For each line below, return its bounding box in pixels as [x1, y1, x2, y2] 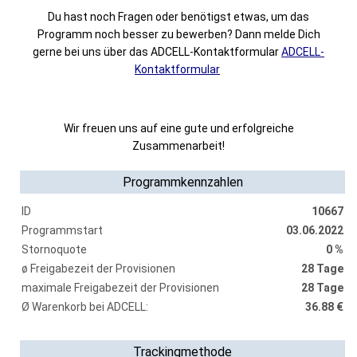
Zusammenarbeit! [132, 139, 225, 152]
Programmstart [22, 224, 103, 237]
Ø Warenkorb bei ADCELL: [22, 300, 148, 313]
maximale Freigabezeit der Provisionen [22, 281, 219, 294]
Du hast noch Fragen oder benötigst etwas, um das [48, 10, 309, 23]
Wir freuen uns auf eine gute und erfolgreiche [63, 122, 294, 135]
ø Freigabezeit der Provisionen [22, 262, 175, 275]
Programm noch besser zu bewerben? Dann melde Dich [37, 28, 320, 41]
